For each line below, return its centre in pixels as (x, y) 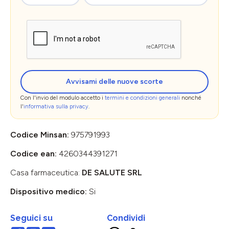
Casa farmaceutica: (46, 172)
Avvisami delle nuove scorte (114, 81)
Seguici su (31, 218)
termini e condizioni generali (142, 98)
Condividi (126, 218)
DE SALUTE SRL (112, 172)
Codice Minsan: (41, 134)
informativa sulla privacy (56, 106)
